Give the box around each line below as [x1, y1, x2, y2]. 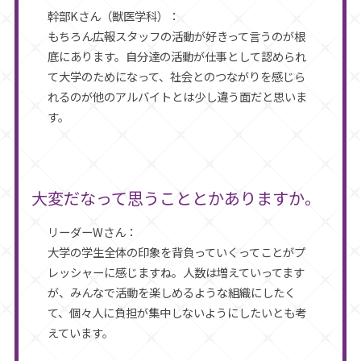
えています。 [47, 324, 114, 342]
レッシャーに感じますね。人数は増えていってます [47, 263, 305, 281]
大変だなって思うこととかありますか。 [31, 186, 321, 210]
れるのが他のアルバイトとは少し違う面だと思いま [47, 88, 307, 106]
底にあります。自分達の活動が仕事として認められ [47, 48, 306, 65]
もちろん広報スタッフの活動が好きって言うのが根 [47, 27, 305, 45]
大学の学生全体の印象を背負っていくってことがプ [47, 243, 305, 261]
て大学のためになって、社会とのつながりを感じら [47, 68, 305, 85]
